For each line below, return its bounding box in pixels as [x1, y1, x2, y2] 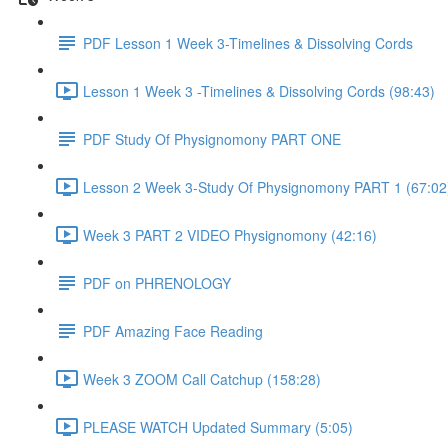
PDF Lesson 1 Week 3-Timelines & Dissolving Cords [83, 32, 413, 53]
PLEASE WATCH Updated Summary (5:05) [83, 416, 353, 437]
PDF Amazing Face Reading [83, 320, 263, 341]
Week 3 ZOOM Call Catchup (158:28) [83, 368, 321, 389]
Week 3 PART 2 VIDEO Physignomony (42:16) [83, 224, 377, 245]
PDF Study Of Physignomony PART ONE [83, 128, 341, 149]
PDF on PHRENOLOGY [83, 272, 231, 293]
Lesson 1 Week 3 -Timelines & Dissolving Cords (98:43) [83, 80, 435, 101]
